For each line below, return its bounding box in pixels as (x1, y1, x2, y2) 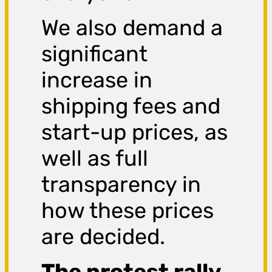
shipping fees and (41, 93, 221, 120)
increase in (41, 67, 153, 93)
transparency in (41, 171, 202, 198)
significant (41, 41, 148, 67)
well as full (41, 145, 149, 172)
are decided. (41, 223, 166, 250)
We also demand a (41, 15, 223, 41)
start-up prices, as (41, 119, 228, 146)
